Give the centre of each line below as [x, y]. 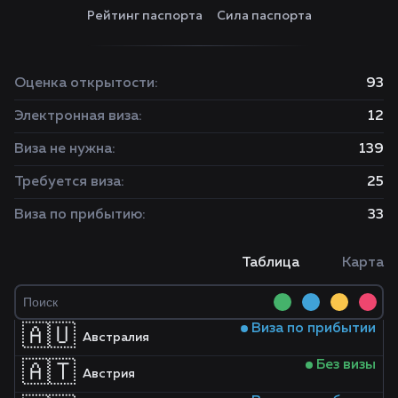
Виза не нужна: [65, 149]
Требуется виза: [69, 182]
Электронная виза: [78, 116]
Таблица [271, 263]
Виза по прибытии [312, 328]
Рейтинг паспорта [144, 15]
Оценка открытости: [86, 83]
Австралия [116, 337]
